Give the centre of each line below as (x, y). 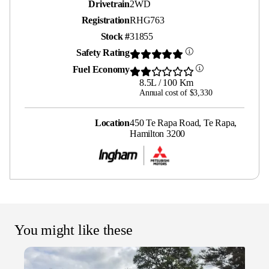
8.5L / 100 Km (167, 82)
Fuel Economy (101, 70)
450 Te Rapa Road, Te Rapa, (183, 122)
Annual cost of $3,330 (176, 92)
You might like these (74, 230)
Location (112, 122)
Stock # (115, 36)
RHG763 (147, 20)
